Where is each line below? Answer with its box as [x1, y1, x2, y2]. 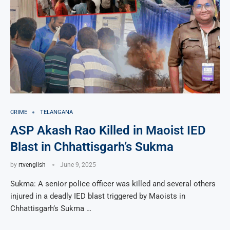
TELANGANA [40, 109, 73, 116]
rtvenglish [18, 161, 46, 168]
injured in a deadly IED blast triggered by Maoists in [10, 191, 185, 201]
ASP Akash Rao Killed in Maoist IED [10, 123, 206, 138]
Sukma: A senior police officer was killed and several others [10, 179, 216, 188]
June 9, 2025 [60, 161, 96, 168]
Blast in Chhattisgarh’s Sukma [10, 140, 174, 154]
